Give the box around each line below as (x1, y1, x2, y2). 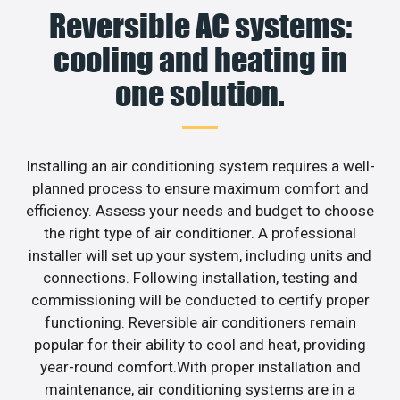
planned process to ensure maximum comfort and (31, 179, 369, 198)
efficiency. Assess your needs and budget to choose (26, 202, 374, 221)
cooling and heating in (53, 40, 347, 80)
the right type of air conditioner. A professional (44, 224, 356, 243)
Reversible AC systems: (48, 6, 352, 46)
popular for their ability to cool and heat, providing (34, 336, 366, 354)
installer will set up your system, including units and (29, 246, 371, 265)
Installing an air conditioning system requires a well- (25, 157, 375, 176)
